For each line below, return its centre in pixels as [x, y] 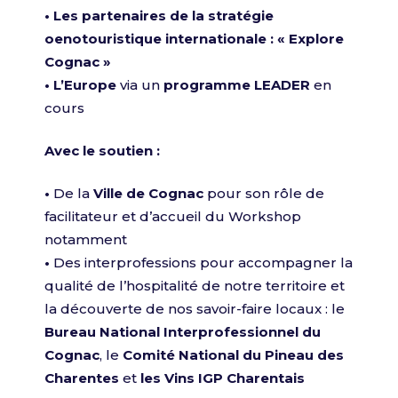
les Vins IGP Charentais [223, 378]
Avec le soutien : [102, 151]
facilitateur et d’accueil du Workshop [173, 216]
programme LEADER [237, 85]
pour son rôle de [266, 193]
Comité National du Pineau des [233, 355]
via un [140, 85]
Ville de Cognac [148, 193]
